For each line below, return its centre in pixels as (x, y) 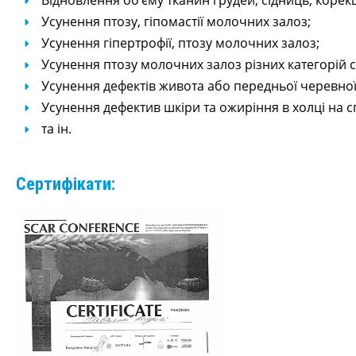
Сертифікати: (65, 184)
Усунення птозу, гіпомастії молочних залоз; (176, 21)
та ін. (56, 129)
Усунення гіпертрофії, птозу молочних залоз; (180, 43)
